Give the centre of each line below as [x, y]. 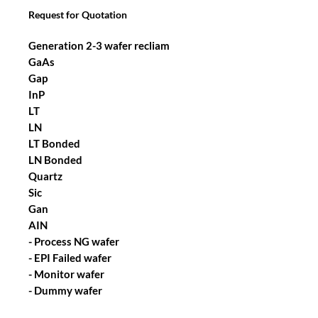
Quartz [45, 176]
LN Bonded [55, 160]
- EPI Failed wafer [70, 258]
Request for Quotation [78, 15]
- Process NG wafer [74, 241]
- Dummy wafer [65, 290]
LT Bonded [54, 143]
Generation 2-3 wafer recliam [99, 45]
